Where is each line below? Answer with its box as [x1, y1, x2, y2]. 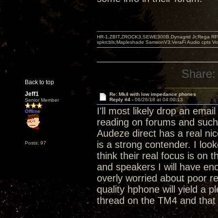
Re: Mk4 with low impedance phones [109, 91, 196, 97]
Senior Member [25, 97, 59, 103]
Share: [182, 67, 216, 80]
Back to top [25, 79, 54, 86]
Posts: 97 [25, 140, 46, 145]
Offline [25, 109, 40, 114]
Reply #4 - [109, 97, 135, 102]
